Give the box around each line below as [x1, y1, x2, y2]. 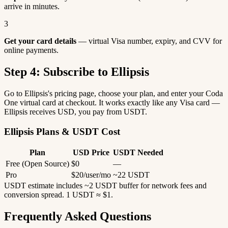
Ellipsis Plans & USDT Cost [4, 126, 120, 137]
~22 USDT [113, 170, 150, 180]
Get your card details [4, 37, 76, 45]
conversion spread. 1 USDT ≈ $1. [4, 190, 113, 199]
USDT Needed [113, 148, 163, 157]
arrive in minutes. [4, 2, 60, 11]
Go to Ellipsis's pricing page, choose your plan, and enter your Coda [4, 89, 223, 98]
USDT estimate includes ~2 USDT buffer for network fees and [4, 181, 207, 190]
